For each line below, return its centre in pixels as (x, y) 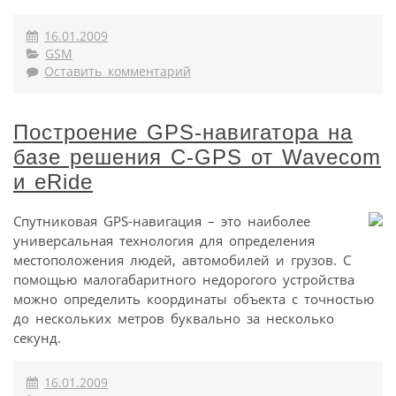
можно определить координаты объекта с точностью (194, 299)
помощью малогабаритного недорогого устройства (184, 280)
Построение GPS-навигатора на (183, 133)
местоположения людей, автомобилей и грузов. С (182, 260)
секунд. (37, 338)
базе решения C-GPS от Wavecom (197, 157)
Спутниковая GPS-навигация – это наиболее (162, 221)
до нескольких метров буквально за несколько (174, 319)
